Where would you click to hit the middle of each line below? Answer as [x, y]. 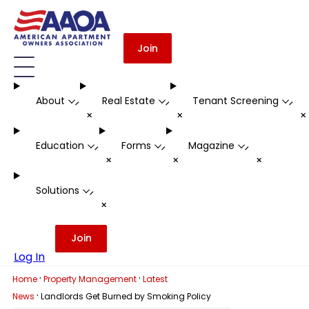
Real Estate [128, 101]
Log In [29, 257]
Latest [155, 279]
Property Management [90, 279]
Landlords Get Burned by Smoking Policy [126, 296]
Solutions [57, 191]
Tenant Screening [235, 101]
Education [60, 146]
